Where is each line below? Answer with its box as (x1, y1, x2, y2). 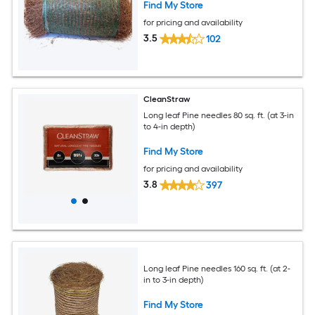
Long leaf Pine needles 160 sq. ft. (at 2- (143, 264, 291, 274)
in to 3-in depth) (143, 275, 205, 285)
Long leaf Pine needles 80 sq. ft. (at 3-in (143, 110, 295, 121)
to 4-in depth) (143, 122, 196, 132)
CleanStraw (143, 94, 191, 105)
